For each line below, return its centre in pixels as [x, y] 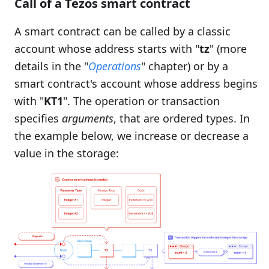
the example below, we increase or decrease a [131, 135]
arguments [88, 118]
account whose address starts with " [107, 48]
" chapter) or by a [185, 66]
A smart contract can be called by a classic [122, 31]
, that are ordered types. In [182, 118]
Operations [115, 66]
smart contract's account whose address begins [136, 83]
